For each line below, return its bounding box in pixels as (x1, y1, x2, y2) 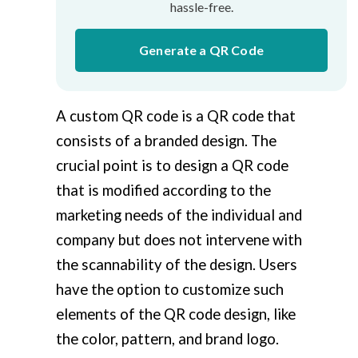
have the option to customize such (56, 280, 284, 298)
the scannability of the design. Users (56, 255, 297, 273)
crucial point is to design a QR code (56, 156, 288, 174)
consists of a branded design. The (56, 131, 276, 149)
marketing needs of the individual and (56, 205, 302, 224)
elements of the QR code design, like (56, 304, 296, 323)
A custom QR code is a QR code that (56, 106, 296, 125)
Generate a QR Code (139, 42, 264, 58)
